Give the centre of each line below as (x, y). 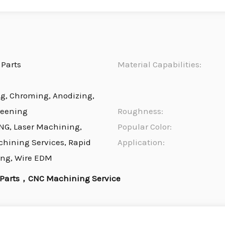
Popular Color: (145, 127)
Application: (141, 142)
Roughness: (140, 111)
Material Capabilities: (159, 65)
